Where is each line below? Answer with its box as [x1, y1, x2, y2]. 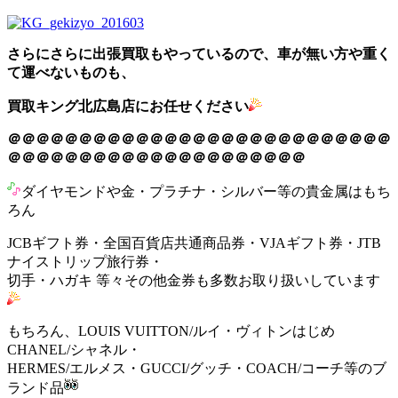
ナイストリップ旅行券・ [7, 253, 163, 269]
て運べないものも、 [7, 64, 135, 80]
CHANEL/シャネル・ [7, 341, 141, 357]
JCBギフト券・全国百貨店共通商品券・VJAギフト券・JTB [7, 235, 381, 251]
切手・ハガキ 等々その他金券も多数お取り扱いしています [7, 272, 380, 288]
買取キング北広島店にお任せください [7, 98, 249, 114]
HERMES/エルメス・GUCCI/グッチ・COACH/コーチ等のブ [7, 360, 386, 376]
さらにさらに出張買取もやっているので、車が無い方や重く [7, 45, 391, 61]
